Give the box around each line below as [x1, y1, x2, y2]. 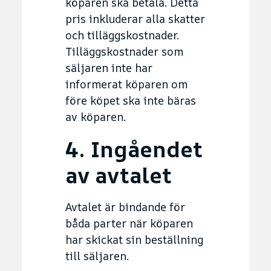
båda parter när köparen [65, 215, 193, 230]
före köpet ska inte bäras [65, 93, 196, 108]
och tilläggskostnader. [65, 27, 179, 42]
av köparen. [65, 109, 126, 124]
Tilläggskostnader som [65, 44, 183, 59]
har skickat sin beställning [65, 232, 203, 247]
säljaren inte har [65, 60, 152, 75]
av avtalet [65, 160, 172, 190]
